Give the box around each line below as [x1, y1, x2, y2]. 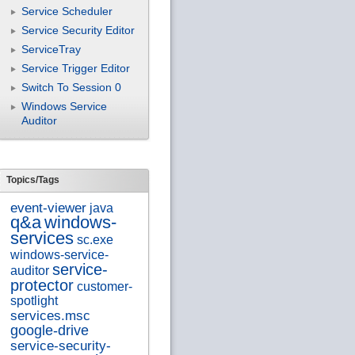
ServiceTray [21, 42, 81, 55]
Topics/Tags [6, 174, 59, 186]
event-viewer [10, 200, 86, 216]
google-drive [10, 323, 89, 339]
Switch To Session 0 [21, 80, 121, 94]
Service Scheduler [21, 4, 113, 17]
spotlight [10, 294, 58, 308]
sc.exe [76, 232, 113, 247]
